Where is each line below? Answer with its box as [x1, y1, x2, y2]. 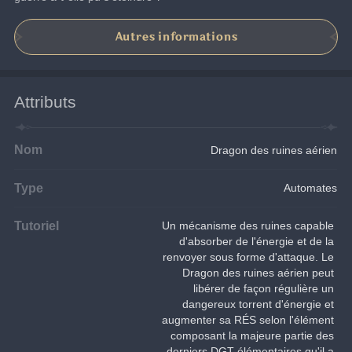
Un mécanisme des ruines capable [162, 219, 338, 233]
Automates [284, 181, 338, 195]
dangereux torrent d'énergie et [182, 298, 338, 311]
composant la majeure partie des [170, 329, 338, 343]
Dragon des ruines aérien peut [182, 266, 338, 280]
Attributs [14, 93, 77, 112]
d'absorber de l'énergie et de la [179, 235, 338, 248]
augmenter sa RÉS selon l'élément [162, 313, 338, 327]
